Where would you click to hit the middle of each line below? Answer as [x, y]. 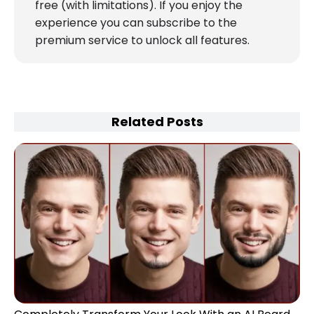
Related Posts [157, 121]
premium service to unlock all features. [142, 40]
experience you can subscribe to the [136, 22]
